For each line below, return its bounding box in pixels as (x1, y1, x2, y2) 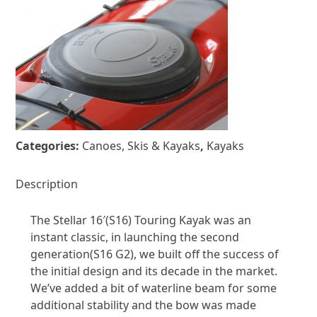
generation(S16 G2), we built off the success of (30, 246, 279, 262)
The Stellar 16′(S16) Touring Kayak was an (30, 212, 251, 228)
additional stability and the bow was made (30, 296, 256, 313)
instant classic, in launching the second (30, 229, 239, 245)
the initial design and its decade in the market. (30, 263, 277, 279)
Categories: (16, 137, 83, 154)
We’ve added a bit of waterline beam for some (30, 279, 277, 296)
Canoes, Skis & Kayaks (82, 137, 201, 154)
